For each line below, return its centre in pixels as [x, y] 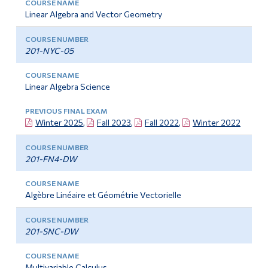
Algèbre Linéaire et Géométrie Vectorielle [103, 195]
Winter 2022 [216, 123]
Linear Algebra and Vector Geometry [93, 14]
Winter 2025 [59, 123]
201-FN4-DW [51, 159]
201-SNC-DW [51, 232]
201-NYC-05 [49, 51]
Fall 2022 [162, 123]
